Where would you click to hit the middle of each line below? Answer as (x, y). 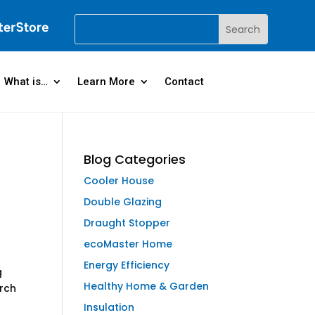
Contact (184, 82)
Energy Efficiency (127, 265)
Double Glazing (123, 202)
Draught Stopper (127, 223)
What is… (26, 82)
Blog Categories (135, 159)
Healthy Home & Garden (147, 286)
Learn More (106, 82)
